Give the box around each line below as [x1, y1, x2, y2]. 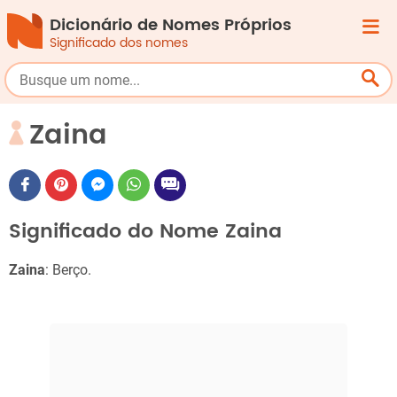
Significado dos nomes [50, 33, 188, 53]
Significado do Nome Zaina [9, 215, 282, 247]
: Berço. [45, 261, 91, 279]
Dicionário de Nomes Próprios [50, 12, 292, 38]
